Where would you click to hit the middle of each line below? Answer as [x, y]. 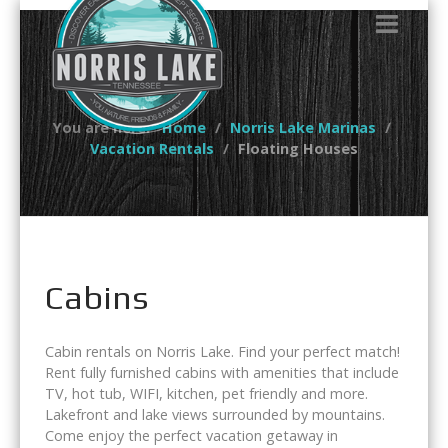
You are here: [105, 127]
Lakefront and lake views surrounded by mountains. [215, 414]
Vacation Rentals [152, 148]
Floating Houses [298, 148]
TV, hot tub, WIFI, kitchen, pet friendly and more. [206, 393]
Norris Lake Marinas [302, 127]
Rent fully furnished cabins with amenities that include [222, 372]
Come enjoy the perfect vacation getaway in [191, 435]
